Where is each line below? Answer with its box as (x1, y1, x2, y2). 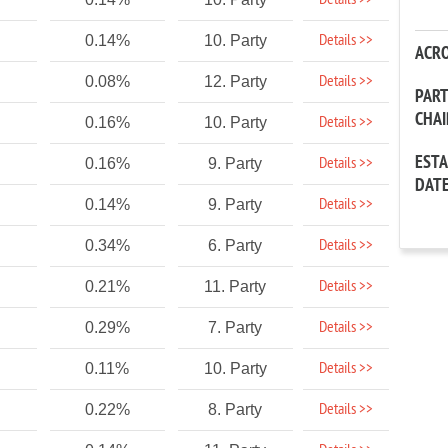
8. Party (208, 401, 263, 418)
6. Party (208, 237, 263, 254)
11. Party (204, 278, 267, 295)
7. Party (208, 319, 263, 336)
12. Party (203, 73, 267, 90)
